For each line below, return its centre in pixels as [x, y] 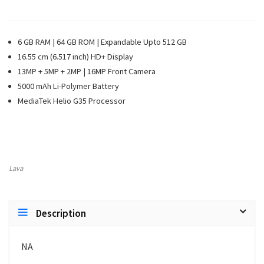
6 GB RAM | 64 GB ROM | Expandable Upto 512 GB [102, 42]
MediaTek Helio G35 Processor [72, 101]
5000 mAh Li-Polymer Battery [68, 86]
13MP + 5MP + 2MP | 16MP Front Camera [87, 71]
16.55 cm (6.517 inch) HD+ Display [75, 57]
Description [61, 213]
